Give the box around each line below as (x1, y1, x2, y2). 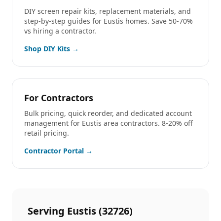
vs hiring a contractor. (24, 26, 96, 36)
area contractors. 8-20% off (102, 118, 193, 128)
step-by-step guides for (24, 16, 104, 26)
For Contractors (24, 92, 93, 104)
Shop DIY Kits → (24, 44, 79, 53)
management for (24, 118, 82, 128)
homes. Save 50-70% (123, 16, 193, 26)
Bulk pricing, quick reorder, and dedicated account (24, 109, 192, 118)
